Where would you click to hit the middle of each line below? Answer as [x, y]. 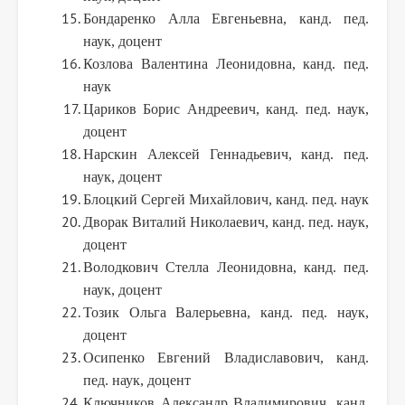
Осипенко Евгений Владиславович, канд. [226, 357]
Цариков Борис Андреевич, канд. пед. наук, [226, 108]
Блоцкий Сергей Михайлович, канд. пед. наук [226, 199]
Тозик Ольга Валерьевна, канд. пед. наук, [226, 312]
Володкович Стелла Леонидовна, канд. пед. [226, 267]
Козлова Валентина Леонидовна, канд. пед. [226, 63]
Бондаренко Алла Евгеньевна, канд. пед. [226, 18]
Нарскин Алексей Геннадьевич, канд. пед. [226, 154]
